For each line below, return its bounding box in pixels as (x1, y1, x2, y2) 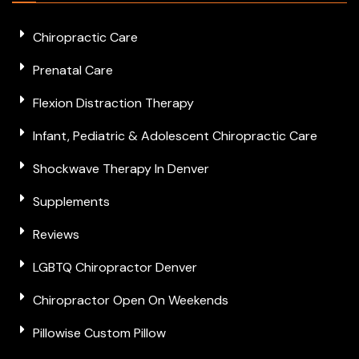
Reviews (33, 225, 79, 243)
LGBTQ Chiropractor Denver (33, 258, 197, 276)
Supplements (33, 192, 110, 210)
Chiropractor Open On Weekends (33, 291, 228, 309)
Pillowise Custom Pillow (33, 324, 166, 341)
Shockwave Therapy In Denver (33, 159, 209, 177)
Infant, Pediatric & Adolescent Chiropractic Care (33, 127, 317, 144)
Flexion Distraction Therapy (33, 94, 194, 111)
